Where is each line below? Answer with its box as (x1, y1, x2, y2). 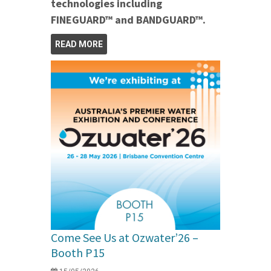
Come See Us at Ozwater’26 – (51, 230, 198, 246)
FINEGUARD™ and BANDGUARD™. (51, 13, 206, 27)
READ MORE (55, 39, 103, 50)
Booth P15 (51, 245, 105, 261)
